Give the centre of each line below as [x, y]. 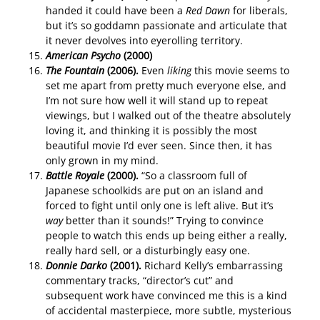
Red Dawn [207, 11]
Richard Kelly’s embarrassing [212, 266]
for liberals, [259, 11]
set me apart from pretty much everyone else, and [166, 86]
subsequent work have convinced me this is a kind [166, 296]
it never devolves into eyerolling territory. [144, 41]
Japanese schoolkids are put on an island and [154, 191]
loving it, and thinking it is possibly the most [151, 131]
